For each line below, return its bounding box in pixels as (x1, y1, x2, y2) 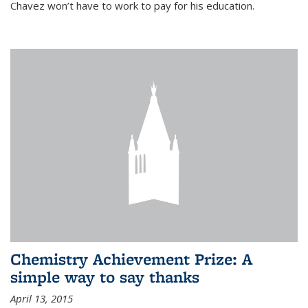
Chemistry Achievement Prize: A (10, 247, 252, 269)
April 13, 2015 (10, 291, 73, 305)
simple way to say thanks (10, 265, 199, 287)
